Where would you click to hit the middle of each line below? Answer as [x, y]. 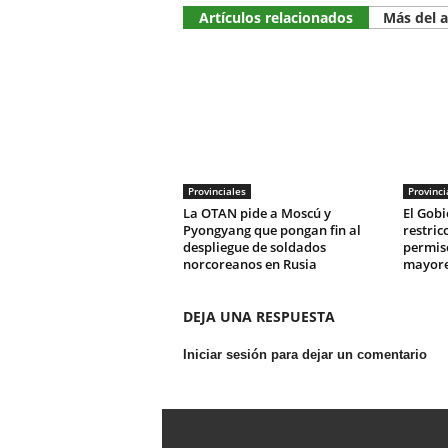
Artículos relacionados [275, 17]
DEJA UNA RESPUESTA [258, 316]
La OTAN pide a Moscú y [256, 213]
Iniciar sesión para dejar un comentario [304, 354]
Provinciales [216, 191]
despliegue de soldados [254, 247]
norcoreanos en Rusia [249, 264]
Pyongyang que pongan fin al [271, 230]
